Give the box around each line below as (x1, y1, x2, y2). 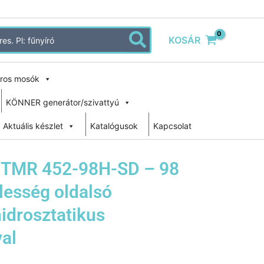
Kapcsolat (153, 121, 192, 131)
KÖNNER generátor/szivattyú (6, 97, 119, 107)
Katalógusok (90, 121, 138, 131)
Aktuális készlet (3, 121, 63, 131)
